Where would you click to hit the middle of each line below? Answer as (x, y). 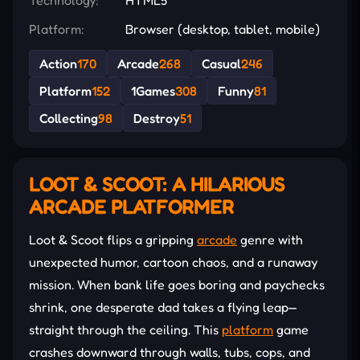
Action (58, 63)
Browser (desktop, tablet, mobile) (223, 29)
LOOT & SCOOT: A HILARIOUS (157, 184)
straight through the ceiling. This (125, 329)
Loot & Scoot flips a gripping (113, 239)
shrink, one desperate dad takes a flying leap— (163, 307)
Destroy (157, 118)
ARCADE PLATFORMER (131, 207)
